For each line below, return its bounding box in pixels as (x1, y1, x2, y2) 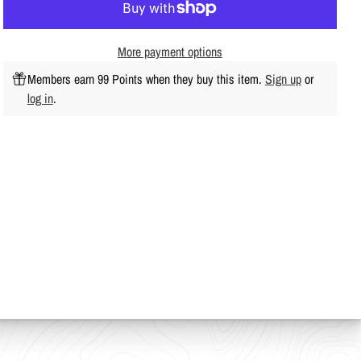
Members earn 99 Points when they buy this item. (27, 70, 265, 88)
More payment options (117, 43, 222, 60)
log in (27, 89, 53, 107)
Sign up (264, 70, 301, 88)
